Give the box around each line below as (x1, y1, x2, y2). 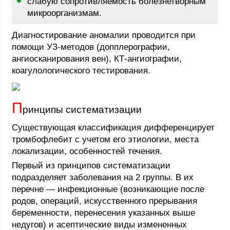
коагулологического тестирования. (12, 66, 151, 75)
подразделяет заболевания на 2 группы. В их (12, 172, 194, 182)
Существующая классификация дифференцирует (12, 123, 215, 132)
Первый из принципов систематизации (12, 161, 171, 170)
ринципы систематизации (23, 104, 142, 115)
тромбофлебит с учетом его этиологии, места (12, 135, 199, 144)
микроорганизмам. (27, 8, 102, 18)
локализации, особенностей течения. (12, 146, 163, 156)
